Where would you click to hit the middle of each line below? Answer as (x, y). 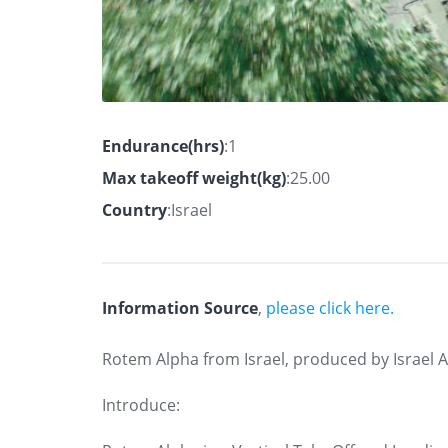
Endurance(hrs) (163, 145)
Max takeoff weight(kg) (194, 177)
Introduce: (141, 404)
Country (134, 209)
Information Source (180, 307)
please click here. (330, 307)
